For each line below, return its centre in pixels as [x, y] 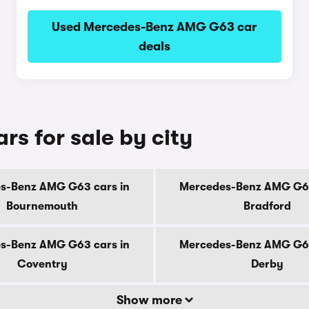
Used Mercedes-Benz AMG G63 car [154, 27]
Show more [150, 300]
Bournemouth [42, 206]
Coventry [42, 264]
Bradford [267, 206]
